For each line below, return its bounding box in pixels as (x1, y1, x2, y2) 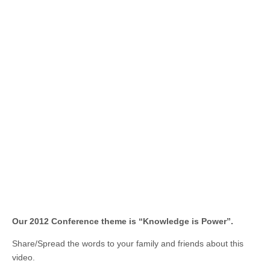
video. (12, 253, 35, 263)
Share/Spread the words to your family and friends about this (12, 239, 243, 249)
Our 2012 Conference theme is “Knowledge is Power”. (12, 216, 233, 227)
